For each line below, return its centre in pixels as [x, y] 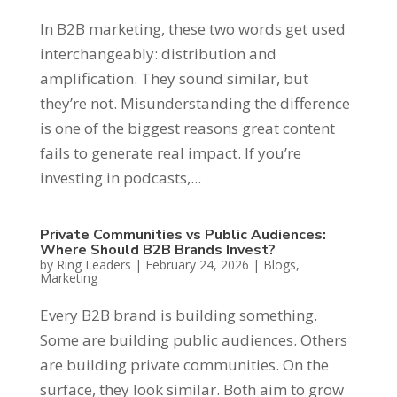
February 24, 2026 [197, 264]
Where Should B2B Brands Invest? [157, 249]
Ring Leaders [93, 264]
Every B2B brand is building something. [178, 315]
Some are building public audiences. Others [193, 339]
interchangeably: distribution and [158, 53]
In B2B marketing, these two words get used [192, 28]
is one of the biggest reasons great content [187, 128]
